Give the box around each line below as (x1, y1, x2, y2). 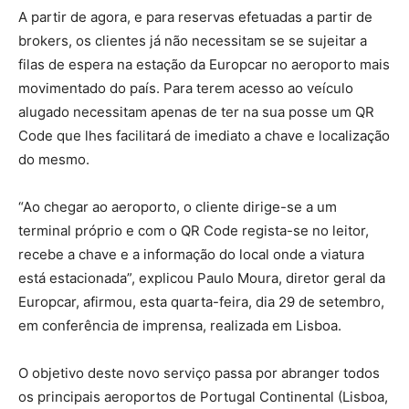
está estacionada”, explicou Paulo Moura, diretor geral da (18, 269, 385, 288)
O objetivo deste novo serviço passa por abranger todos (18, 364, 380, 383)
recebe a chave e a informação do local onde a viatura (18, 246, 364, 264)
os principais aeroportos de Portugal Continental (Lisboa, (18, 388, 388, 406)
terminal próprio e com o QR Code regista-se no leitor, (18, 222, 369, 240)
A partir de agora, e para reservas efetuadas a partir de (18, 8, 372, 26)
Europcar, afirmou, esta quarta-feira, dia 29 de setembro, (18, 293, 384, 311)
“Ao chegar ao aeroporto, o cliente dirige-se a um (18, 198, 337, 216)
